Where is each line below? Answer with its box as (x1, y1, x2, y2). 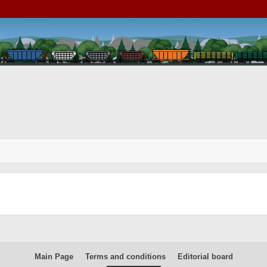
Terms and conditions (85, 252, 166, 261)
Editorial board (177, 252, 233, 261)
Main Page (34, 252, 73, 261)
